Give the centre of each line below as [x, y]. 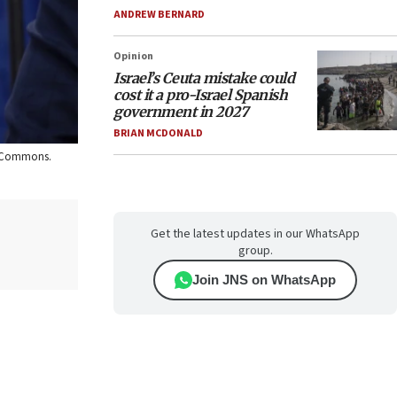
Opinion [133, 56]
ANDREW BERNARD [159, 15]
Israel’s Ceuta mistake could [204, 78]
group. [255, 251]
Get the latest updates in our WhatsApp [255, 234]
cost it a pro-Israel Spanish [200, 95]
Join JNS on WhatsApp [264, 280]
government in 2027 [181, 112]
